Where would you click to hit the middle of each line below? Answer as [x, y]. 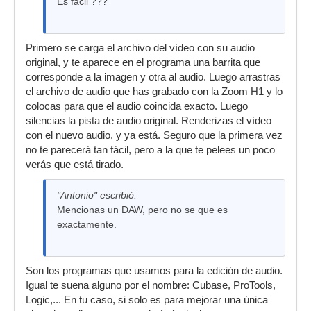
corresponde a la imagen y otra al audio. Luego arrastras [153, 77]
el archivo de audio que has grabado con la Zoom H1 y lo [154, 92]
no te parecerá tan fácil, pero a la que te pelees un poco [150, 150]
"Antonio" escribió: [97, 195]
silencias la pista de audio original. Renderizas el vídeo [149, 121]
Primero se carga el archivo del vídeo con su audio [140, 48]
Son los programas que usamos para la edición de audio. [154, 271]
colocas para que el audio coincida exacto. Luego [137, 106]
